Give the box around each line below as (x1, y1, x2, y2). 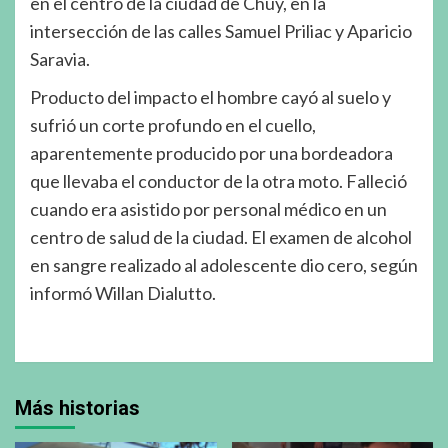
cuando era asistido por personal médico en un (30, 197, 387, 220)
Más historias (15, 395, 140, 420)
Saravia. (30, 47, 90, 70)
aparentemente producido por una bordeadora (30, 141, 393, 164)
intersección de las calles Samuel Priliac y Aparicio (30, 19, 412, 42)
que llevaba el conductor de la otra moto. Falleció (30, 169, 407, 192)
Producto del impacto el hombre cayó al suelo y (30, 85, 391, 108)
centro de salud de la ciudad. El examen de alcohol (30, 225, 412, 248)
